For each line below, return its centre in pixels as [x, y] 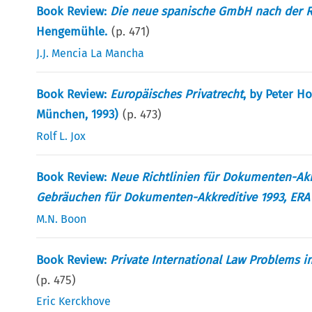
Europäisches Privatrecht [177, 94]
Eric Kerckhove [74, 301]
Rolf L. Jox [61, 136]
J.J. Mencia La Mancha [91, 53]
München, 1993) [78, 114]
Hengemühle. [72, 31]
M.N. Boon [62, 219]
